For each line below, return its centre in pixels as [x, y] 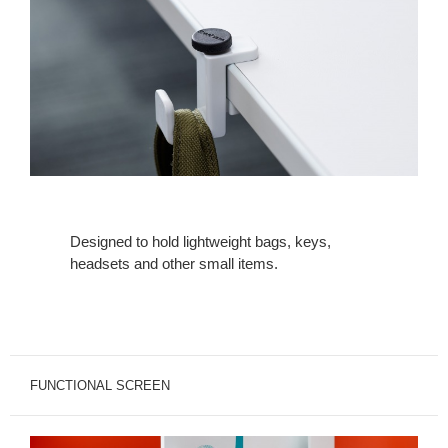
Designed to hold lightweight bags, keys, [200, 242]
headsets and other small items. [174, 264]
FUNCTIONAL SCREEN [100, 386]
